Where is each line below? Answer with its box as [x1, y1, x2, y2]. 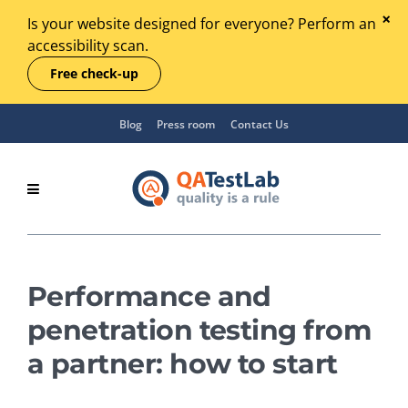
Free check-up [50, 65, 138, 82]
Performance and [27, 280, 271, 313]
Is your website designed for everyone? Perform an [27, 14, 376, 34]
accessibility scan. [27, 36, 148, 56]
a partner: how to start [27, 347, 338, 381]
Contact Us [230, 117, 289, 133]
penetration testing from [27, 313, 372, 347]
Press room [157, 117, 215, 133]
